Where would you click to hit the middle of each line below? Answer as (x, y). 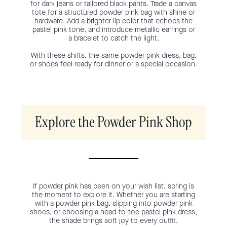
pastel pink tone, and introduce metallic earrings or (113, 29)
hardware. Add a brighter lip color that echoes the (113, 21)
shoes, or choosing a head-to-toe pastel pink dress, (113, 212)
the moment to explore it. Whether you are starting (113, 195)
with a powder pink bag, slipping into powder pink (113, 203)
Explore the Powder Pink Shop (113, 123)
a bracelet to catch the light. (113, 38)
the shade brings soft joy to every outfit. (113, 220)
